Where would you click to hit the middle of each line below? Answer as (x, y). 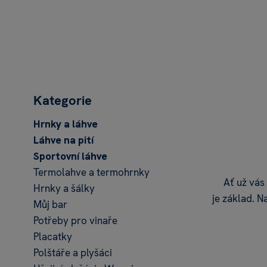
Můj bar (50, 204)
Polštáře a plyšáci (73, 253)
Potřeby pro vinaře (75, 221)
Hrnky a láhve (66, 124)
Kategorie (63, 100)
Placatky (53, 237)
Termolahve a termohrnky (91, 172)
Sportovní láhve (70, 156)
